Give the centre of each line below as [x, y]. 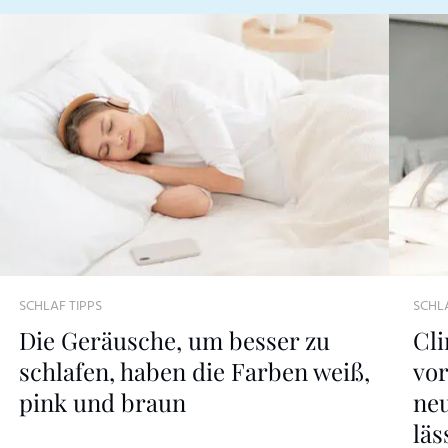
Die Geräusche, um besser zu [174, 340]
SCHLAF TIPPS [60, 307]
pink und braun [102, 402]
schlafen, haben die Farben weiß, [194, 371]
